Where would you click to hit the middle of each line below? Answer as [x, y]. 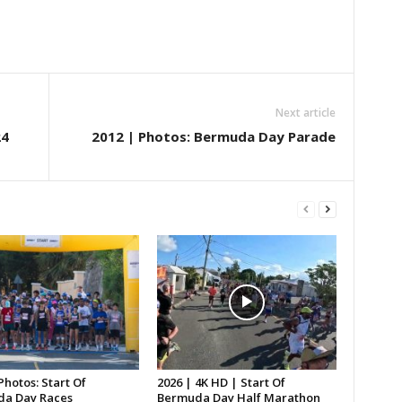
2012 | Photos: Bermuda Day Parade [213, 137]
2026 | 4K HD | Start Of [221, 383]
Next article [305, 113]
